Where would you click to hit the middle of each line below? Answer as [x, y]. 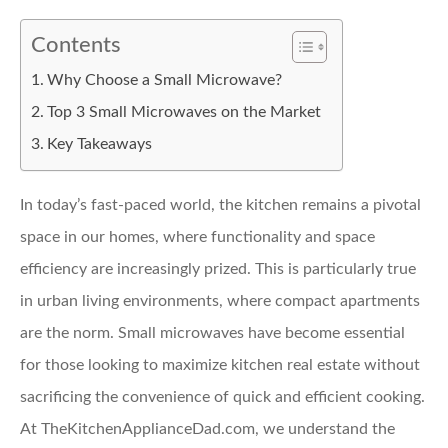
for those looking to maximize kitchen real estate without [220, 365]
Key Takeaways [100, 144]
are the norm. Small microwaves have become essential [212, 333]
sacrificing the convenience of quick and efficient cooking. [222, 397]
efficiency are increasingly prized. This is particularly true [218, 269]
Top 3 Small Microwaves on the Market [184, 112]
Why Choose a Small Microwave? [165, 80]
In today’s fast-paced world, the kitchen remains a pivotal [220, 205]
